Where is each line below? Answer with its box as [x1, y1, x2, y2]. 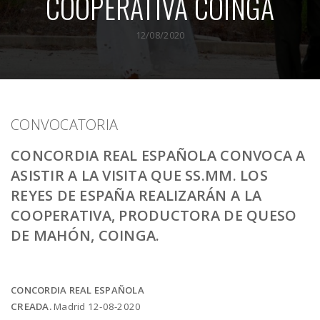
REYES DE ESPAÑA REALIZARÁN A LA [11, 186, 262, 205]
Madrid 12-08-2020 [51, 299, 141, 313]
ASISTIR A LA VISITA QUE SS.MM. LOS [11, 166, 268, 185]
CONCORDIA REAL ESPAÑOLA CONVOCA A [11, 146, 306, 165]
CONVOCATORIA [11, 115, 119, 134]
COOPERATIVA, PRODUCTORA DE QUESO [11, 206, 297, 225]
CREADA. [11, 299, 51, 313]
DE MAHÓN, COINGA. [11, 226, 160, 245]
